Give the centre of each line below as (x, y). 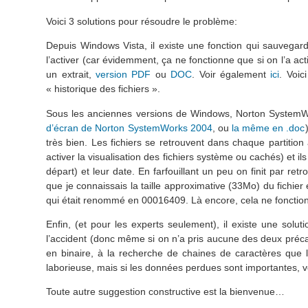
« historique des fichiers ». (103, 89)
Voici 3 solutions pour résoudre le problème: (142, 21)
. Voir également (231, 75)
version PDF (123, 75)
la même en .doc (268, 128)
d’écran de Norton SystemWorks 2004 (129, 128)
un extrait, (71, 75)
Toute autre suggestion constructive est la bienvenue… (166, 292)
